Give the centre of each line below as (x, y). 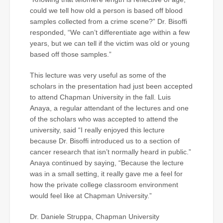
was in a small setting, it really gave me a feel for (106, 173)
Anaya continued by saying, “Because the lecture (107, 163)
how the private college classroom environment (104, 184)
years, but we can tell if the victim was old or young (110, 43)
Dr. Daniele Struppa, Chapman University (95, 216)
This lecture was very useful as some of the (98, 75)
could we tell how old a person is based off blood (106, 10)
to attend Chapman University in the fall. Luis (100, 97)
